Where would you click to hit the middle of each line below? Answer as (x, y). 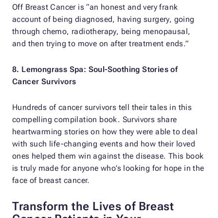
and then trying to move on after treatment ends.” (100, 44)
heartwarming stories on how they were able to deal (105, 132)
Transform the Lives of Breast (93, 207)
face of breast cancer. (53, 181)
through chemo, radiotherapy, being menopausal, (101, 32)
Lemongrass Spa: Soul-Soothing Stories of (100, 70)
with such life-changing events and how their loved (104, 144)
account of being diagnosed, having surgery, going (103, 19)
